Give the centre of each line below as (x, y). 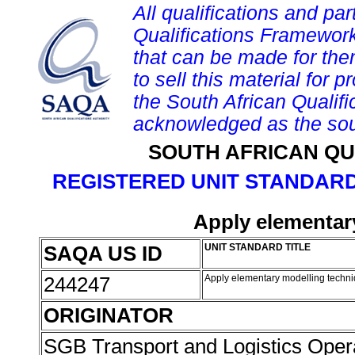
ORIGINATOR (109, 315)
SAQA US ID (103, 254)
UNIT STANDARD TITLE (258, 247)
